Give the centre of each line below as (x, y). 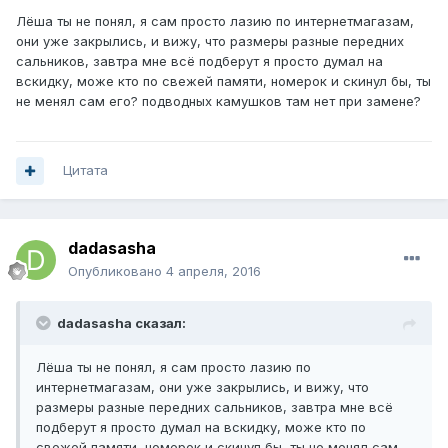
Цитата (85, 170)
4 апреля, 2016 (213, 271)
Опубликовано (117, 271)
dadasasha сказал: (121, 323)
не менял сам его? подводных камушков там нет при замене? (218, 101)
